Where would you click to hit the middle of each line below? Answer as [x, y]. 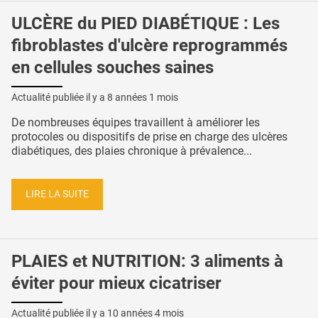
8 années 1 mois [143, 98]
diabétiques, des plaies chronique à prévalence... [132, 151]
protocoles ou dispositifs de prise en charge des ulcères [149, 137]
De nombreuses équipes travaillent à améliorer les [136, 123]
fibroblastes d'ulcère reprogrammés [149, 45]
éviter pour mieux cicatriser [116, 283]
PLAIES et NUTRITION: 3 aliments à [147, 261]
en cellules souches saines [113, 67]
